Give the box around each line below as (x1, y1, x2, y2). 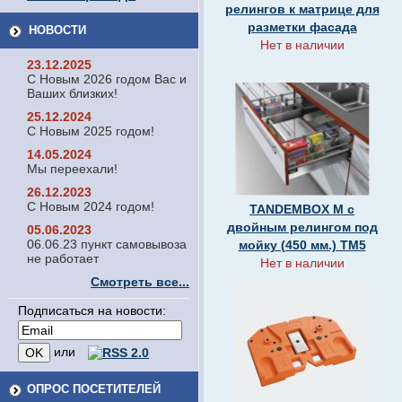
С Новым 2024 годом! (27, 199, 154, 214)
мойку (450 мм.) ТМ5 (238, 238, 366, 252)
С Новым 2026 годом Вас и (27, 72, 187, 86)
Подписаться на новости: (18, 303, 166, 318)
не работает (27, 251, 99, 266)
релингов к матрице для (224, 2, 380, 16)
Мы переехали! (27, 162, 118, 176)
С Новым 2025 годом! (27, 124, 154, 138)
